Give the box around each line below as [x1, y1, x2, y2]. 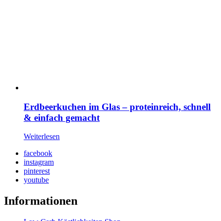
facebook [24, 149, 52, 158]
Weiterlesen [24, 132, 60, 141]
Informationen [4, 194, 77, 208]
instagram [24, 158, 54, 167]
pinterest [24, 167, 50, 176]
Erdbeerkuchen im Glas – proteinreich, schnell [24, 101, 211, 112]
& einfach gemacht [24, 112, 100, 123]
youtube [24, 176, 49, 184]
